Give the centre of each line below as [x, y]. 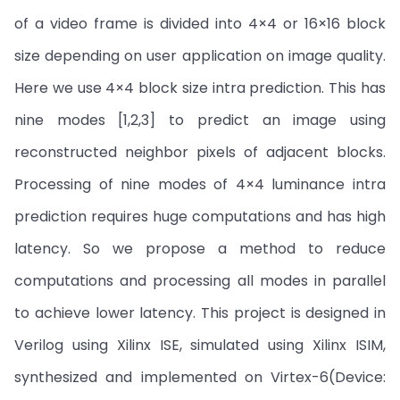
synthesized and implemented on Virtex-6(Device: [200, 377]
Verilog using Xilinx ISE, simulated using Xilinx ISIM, [200, 345]
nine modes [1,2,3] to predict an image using [200, 120]
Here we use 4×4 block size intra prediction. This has [200, 88]
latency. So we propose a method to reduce [200, 249]
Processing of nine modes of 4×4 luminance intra [200, 184]
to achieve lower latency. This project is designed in [200, 313]
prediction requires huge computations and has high [200, 217]
